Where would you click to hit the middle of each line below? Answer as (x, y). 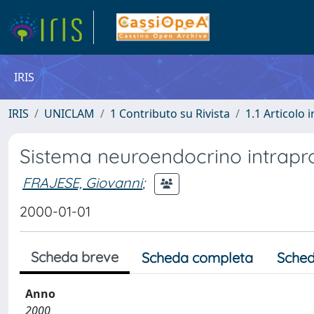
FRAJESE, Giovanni (82, 182)
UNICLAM (69, 114)
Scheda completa (197, 258)
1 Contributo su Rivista (170, 114)
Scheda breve (75, 257)
